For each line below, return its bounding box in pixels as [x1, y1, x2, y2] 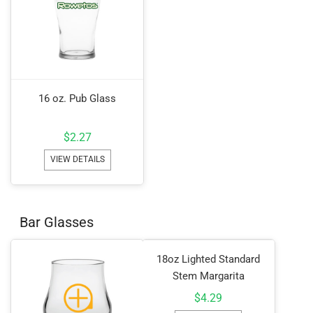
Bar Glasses [20, 213, 94, 231]
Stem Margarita [172, 269, 245, 282]
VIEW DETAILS [50, 154, 105, 164]
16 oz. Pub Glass [38, 92, 117, 105]
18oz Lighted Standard [156, 252, 261, 265]
